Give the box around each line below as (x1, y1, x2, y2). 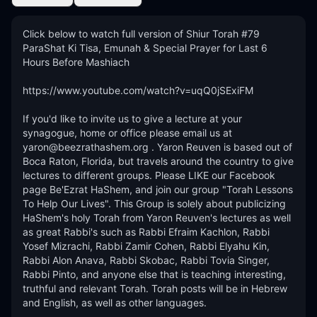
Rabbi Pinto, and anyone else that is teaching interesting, (23, 268, 286, 280)
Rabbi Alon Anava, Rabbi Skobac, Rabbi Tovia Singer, (23, 254, 270, 266)
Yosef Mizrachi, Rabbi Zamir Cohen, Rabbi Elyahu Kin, (23, 240, 270, 252)
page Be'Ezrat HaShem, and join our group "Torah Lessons (23, 183, 293, 195)
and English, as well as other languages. (23, 296, 209, 309)
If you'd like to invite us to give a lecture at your (23, 113, 242, 125)
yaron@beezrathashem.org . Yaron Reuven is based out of (23, 141, 292, 153)
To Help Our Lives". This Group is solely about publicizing (23, 197, 286, 209)
